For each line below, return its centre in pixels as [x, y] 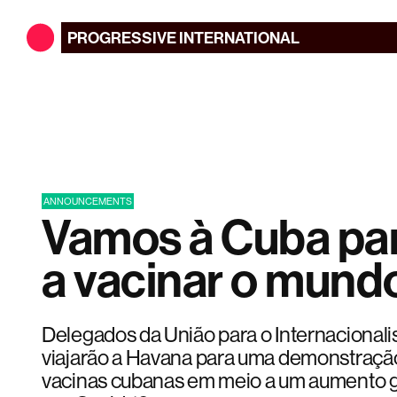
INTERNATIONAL [239, 37]
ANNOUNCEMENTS [88, 201]
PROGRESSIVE [122, 37]
